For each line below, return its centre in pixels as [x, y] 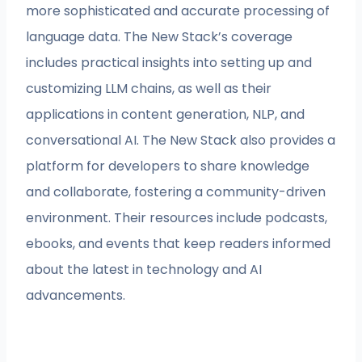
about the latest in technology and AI [144, 269]
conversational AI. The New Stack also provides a [181, 140]
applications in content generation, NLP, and [166, 114]
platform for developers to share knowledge [168, 166]
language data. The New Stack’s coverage [160, 36]
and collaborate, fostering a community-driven [176, 192]
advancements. [76, 295]
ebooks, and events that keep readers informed [179, 243]
